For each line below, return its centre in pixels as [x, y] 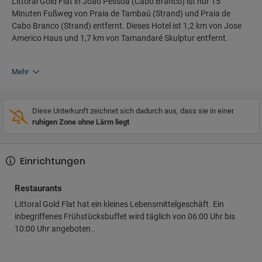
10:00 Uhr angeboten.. [55, 229]
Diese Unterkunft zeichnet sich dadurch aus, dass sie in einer [133, 111]
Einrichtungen [51, 161]
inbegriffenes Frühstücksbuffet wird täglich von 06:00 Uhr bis [125, 216]
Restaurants [38, 188]
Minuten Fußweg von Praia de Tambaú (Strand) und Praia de [121, 13]
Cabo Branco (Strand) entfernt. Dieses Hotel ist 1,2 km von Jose [127, 26]
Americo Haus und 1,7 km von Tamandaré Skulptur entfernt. [120, 38]
